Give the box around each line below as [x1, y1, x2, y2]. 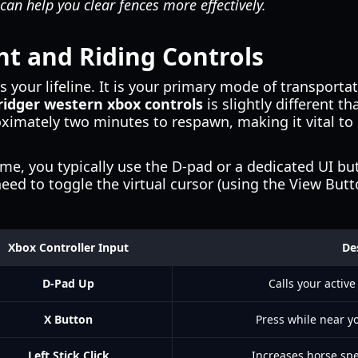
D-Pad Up [42, 276, 94, 291]
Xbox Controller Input [8, 240, 129, 255]
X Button [44, 312, 93, 327]
